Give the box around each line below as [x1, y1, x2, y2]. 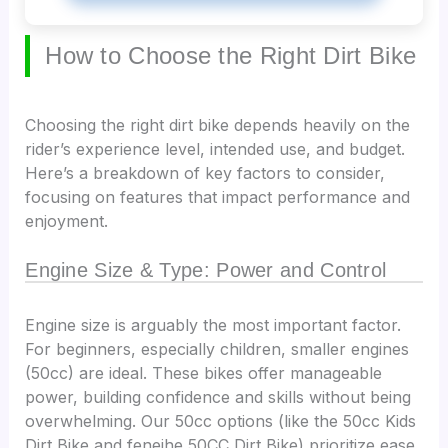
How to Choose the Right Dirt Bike [45, 42, 417, 70]
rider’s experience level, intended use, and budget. [25, 139, 406, 160]
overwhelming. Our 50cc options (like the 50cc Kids [25, 411, 417, 432]
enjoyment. [25, 211, 109, 232]
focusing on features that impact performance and [25, 187, 411, 208]
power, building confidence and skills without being [25, 387, 412, 408]
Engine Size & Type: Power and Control [25, 259, 387, 282]
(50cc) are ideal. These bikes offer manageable [25, 363, 383, 384]
